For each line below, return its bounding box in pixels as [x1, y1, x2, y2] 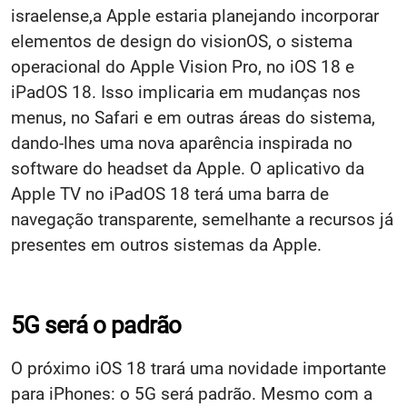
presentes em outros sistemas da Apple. [11, 234, 322, 256]
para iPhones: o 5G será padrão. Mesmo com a [11, 383, 372, 405]
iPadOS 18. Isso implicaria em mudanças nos [11, 82, 361, 104]
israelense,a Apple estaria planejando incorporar [11, 5, 379, 27]
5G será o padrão [11, 312, 182, 340]
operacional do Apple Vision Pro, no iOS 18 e [11, 56, 354, 78]
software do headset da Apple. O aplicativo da [11, 158, 364, 180]
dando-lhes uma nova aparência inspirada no [11, 133, 352, 154]
